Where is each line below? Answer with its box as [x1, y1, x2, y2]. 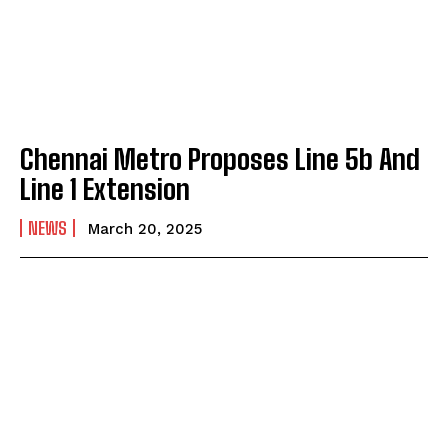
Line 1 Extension [20, 172, 190, 207]
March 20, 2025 [88, 220, 202, 239]
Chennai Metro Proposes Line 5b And [20, 142, 420, 177]
